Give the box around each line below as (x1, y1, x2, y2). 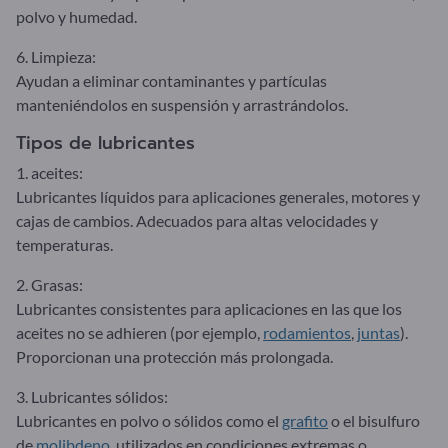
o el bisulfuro (328, 410, 420, 430)
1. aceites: (16, 162, 83, 182)
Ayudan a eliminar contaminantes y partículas (16, 70, 327, 90)
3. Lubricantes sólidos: (16, 386, 168, 406)
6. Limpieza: (16, 46, 96, 66)
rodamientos (263, 322, 351, 342)
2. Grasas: (16, 274, 83, 294)
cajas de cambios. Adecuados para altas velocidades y (16, 210, 378, 230)
